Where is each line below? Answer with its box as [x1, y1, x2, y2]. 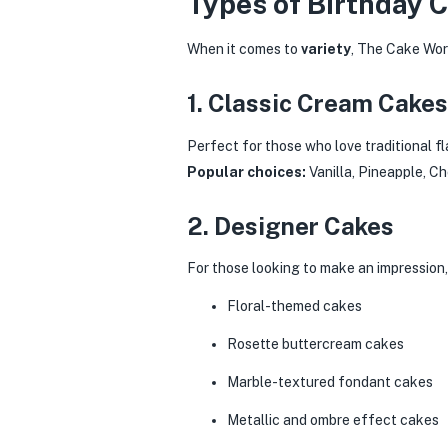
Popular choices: [187, 163, 306, 180]
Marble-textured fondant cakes [227, 374, 433, 390]
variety [301, 41, 351, 57]
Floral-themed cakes [227, 298, 362, 314]
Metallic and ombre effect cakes [227, 412, 439, 428]
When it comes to [187, 41, 301, 57]
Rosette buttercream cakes [227, 336, 404, 352]
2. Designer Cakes [187, 211, 394, 240]
